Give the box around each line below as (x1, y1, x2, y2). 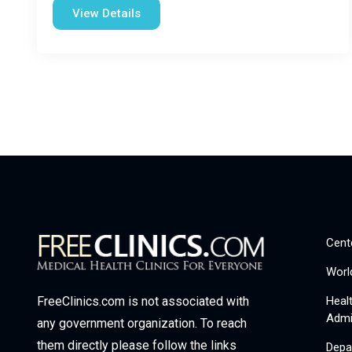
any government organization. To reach (37, 316, 247, 332)
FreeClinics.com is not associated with (37, 294, 249, 310)
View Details (72, 6, 141, 20)
